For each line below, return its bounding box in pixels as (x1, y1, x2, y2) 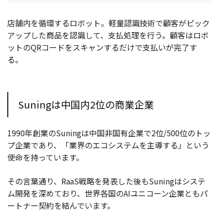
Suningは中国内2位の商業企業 (18, 97, 154, 112)
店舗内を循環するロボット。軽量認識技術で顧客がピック (7, 17, 210, 29)
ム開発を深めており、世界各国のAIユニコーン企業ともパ (7, 187, 208, 200)
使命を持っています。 (7, 151, 84, 163)
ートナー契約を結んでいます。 (7, 200, 115, 212)
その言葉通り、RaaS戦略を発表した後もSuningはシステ (7, 175, 205, 187)
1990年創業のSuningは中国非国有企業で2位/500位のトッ (7, 127, 211, 139)
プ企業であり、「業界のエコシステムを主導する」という (7, 139, 209, 151)
